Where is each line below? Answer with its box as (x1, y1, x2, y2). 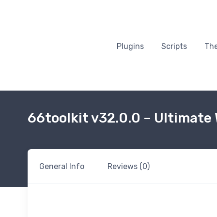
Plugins (117, 41, 144, 51)
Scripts (161, 41, 187, 51)
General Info (39, 162, 84, 171)
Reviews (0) (108, 162, 150, 171)
